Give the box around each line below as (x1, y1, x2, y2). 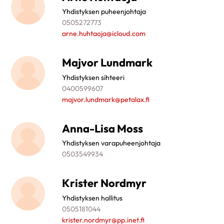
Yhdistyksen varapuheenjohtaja (62, 138, 161, 148)
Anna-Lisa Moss (62, 121, 143, 135)
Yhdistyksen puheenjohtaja (62, 7, 146, 16)
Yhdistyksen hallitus (62, 193, 123, 202)
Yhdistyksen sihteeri (62, 72, 125, 82)
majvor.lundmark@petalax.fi (62, 94, 150, 104)
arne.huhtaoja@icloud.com (62, 29, 146, 38)
